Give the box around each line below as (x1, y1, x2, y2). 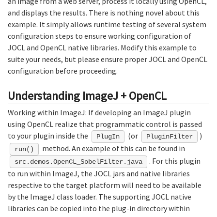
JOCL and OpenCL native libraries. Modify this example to (8, 43, 197, 53)
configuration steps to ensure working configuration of (8, 31, 191, 41)
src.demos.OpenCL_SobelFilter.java (14, 158, 142, 166)
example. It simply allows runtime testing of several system (8, 19, 206, 30)
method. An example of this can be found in (40, 143, 185, 154)
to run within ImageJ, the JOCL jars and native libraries (8, 169, 190, 179)
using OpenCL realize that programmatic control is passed (8, 119, 202, 129)
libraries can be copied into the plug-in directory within (8, 203, 190, 214)
